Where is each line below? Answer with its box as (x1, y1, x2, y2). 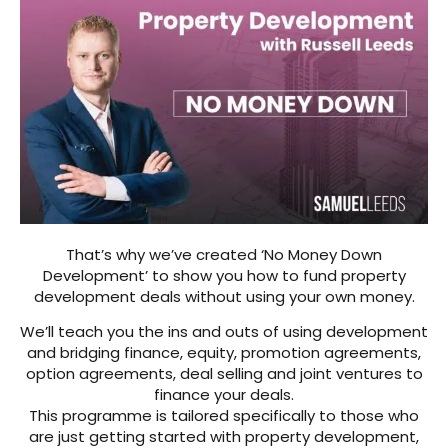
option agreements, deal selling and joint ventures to (25, 363, 423, 384)
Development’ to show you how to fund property (42, 264, 406, 286)
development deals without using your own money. (33, 285, 415, 307)
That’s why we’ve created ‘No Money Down (66, 243, 382, 265)
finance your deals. (154, 384, 294, 405)
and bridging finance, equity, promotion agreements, (27, 342, 421, 363)
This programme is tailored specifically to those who (29, 405, 419, 426)
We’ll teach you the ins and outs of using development (20, 321, 428, 342)
